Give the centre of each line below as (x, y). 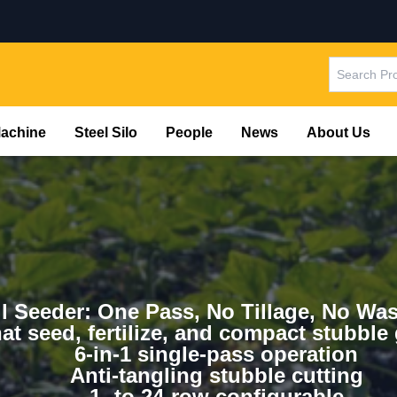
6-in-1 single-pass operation (216, 354)
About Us (339, 132)
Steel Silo (106, 132)
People (189, 132)
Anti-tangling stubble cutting (216, 375)
